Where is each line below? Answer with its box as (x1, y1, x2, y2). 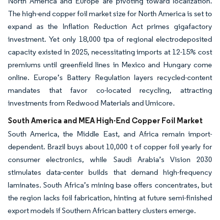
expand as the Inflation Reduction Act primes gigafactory (8, 21, 212, 31)
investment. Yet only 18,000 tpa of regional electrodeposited (8, 34, 212, 44)
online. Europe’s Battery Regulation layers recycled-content (8, 72, 212, 82)
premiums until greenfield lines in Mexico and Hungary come (8, 59, 212, 69)
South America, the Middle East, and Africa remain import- (8, 129, 212, 138)
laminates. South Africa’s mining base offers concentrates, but (8, 180, 212, 190)
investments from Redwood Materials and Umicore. (8, 98, 175, 108)
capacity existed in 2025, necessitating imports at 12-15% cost (8, 47, 212, 56)
